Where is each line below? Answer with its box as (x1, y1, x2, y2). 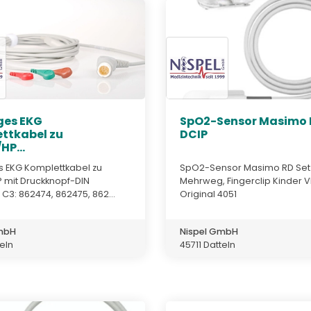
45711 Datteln (180, 238, 235, 251)
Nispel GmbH (180, 225, 238, 237)
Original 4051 (180, 187, 237, 200)
